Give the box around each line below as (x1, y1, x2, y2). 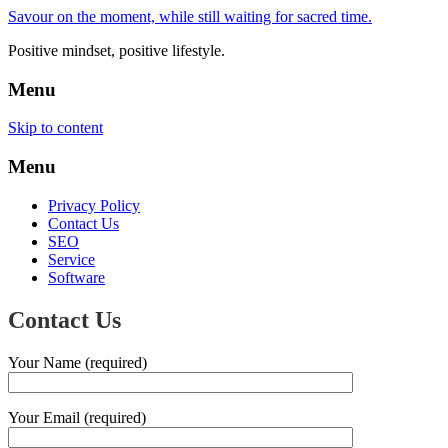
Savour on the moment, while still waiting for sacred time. (8, 8, 372, 25)
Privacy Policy (48, 196, 140, 214)
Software (48, 268, 105, 286)
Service (48, 250, 95, 268)
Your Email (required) (8, 408, 146, 426)
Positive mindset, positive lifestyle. (8, 42, 225, 59)
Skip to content (8, 119, 103, 137)
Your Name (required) (8, 353, 147, 371)
